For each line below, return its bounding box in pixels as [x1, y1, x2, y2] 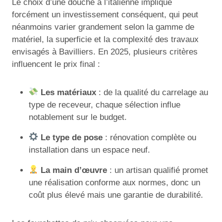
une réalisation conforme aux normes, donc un [29, 177, 200, 187]
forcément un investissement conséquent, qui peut [12, 9, 198, 19]
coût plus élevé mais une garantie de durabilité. [29, 190, 203, 200]
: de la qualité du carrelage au [96, 87, 209, 97]
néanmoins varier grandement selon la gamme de [12, 22, 194, 32]
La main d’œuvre [41, 165, 108, 175]
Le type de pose [41, 132, 103, 142]
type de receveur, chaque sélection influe [29, 100, 180, 110]
